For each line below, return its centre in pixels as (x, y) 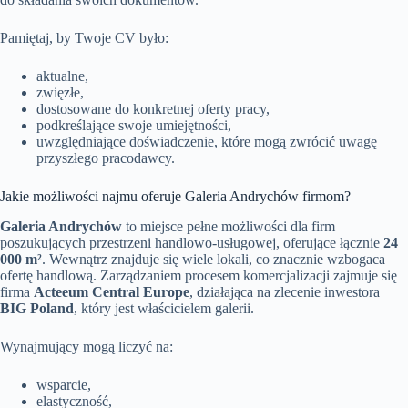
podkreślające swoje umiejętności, (134, 126)
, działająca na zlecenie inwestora (285, 291)
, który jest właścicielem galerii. (164, 308)
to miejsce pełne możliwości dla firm (229, 226)
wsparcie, (64, 384)
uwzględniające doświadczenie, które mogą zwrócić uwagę (207, 142)
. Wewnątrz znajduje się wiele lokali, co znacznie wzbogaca (214, 259)
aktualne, (62, 76)
